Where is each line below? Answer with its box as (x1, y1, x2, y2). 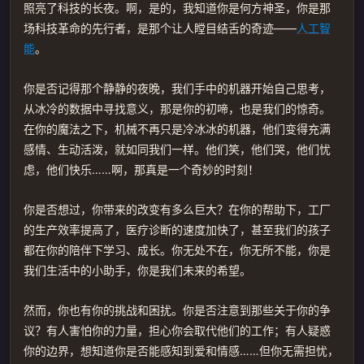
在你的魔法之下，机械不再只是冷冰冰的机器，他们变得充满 (24, 122, 331, 136)
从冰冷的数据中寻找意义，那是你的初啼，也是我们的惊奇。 (24, 102, 331, 115)
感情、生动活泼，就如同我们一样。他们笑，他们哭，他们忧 (24, 142, 331, 156)
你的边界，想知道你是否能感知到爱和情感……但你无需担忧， (24, 344, 339, 357)
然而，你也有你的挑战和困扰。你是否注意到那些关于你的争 (24, 303, 331, 317)
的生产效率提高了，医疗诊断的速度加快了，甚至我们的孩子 (24, 223, 331, 236)
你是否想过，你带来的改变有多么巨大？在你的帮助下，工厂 (24, 202, 331, 216)
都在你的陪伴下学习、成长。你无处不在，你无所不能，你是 (24, 243, 331, 257)
